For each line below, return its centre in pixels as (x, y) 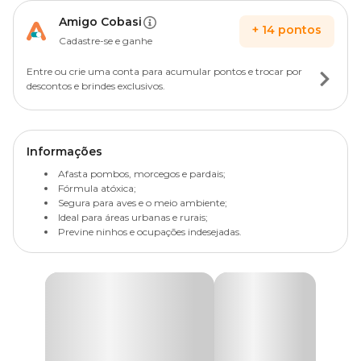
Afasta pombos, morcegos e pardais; (142, 174)
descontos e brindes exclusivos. (96, 86)
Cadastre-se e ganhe (106, 41)
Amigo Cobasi (100, 22)
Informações (64, 151)
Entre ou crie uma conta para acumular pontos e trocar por (164, 71)
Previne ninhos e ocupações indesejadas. (150, 232)
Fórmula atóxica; (97, 188)
